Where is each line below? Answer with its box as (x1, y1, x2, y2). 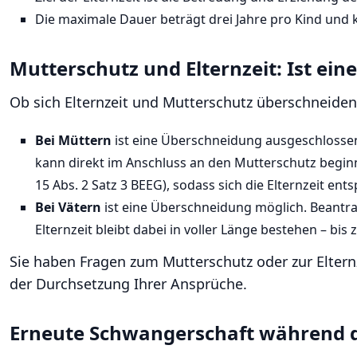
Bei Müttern (35, 131, 112, 149)
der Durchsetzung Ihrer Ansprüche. (10, 274, 247, 293)
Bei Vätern (35, 198, 101, 216)
